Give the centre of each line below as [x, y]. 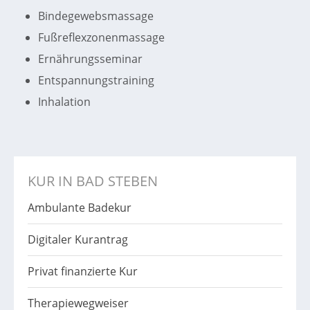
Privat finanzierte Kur [83, 272]
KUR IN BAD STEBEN [93, 181]
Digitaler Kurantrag [78, 240]
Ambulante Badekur [80, 208]
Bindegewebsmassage [96, 16]
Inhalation [64, 102]
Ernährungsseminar [90, 59]
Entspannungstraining [96, 81]
